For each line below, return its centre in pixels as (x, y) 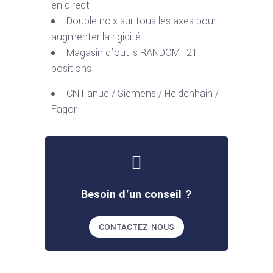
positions (71, 69)
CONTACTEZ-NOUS (136, 227)
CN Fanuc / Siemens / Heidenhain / (143, 94)
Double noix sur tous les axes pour (141, 21)
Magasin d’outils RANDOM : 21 (132, 53)
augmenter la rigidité (96, 37)
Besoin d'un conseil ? (136, 194)
